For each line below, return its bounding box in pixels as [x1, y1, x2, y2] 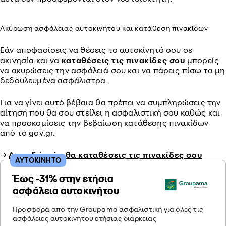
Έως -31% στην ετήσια [13, 173, 114, 184]
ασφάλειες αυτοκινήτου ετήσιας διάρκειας [13, 214, 157, 222]
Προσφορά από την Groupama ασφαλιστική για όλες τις [13, 205, 203, 213]
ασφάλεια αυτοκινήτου [13, 185, 120, 196]
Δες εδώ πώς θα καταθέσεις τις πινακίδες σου [9, 150, 202, 160]
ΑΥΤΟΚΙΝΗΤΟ [15, 156, 61, 164]
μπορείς [185, 55, 219, 65]
